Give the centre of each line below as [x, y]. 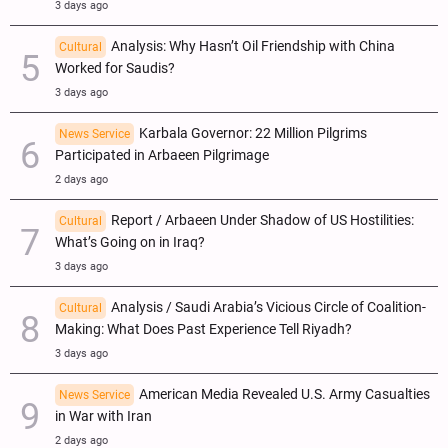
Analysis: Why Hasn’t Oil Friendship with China [253, 47]
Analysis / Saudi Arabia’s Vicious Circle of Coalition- [268, 308]
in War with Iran [103, 417]
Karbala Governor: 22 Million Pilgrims [253, 134]
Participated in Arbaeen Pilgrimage [162, 156]
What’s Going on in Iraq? [130, 243]
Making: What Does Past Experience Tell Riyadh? [203, 330]
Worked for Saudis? [115, 69]
